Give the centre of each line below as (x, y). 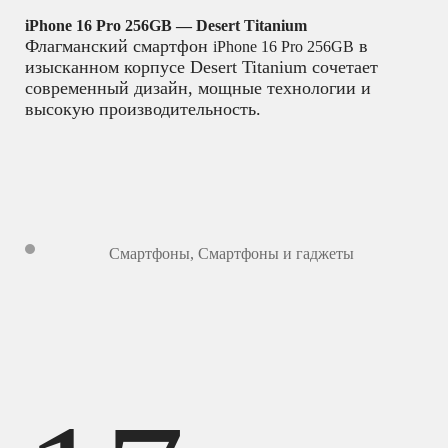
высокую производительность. (143, 108)
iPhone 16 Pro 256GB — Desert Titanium (166, 25)
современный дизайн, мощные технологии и (198, 87)
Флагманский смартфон (119, 45)
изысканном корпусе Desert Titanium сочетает (201, 66)
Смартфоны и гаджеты (276, 253)
